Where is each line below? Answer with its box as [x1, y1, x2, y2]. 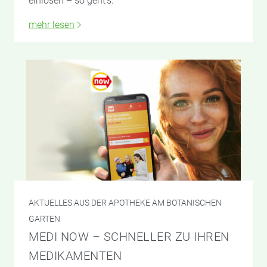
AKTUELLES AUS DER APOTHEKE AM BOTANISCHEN [29, 198, 222, 208]
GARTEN [29, 214, 60, 224]
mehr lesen [29, 19, 74, 31]
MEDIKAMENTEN [29, 249, 122, 263]
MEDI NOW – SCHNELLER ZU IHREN [29, 229, 229, 244]
